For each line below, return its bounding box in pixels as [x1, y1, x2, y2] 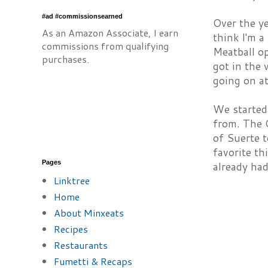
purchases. [42, 52, 89, 66]
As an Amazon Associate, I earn [42, 26, 178, 39]
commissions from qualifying [42, 39, 169, 53]
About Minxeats [54, 206, 124, 220]
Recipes [54, 222, 88, 236]
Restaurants [54, 238, 108, 252]
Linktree [54, 173, 90, 187]
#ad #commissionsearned [42, 13, 123, 20]
